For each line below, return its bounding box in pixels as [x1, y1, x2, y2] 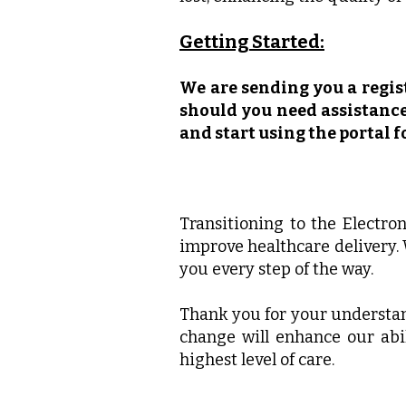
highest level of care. [179, 350, 334, 370]
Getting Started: [179, 31, 324, 53]
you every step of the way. [179, 259, 373, 279]
